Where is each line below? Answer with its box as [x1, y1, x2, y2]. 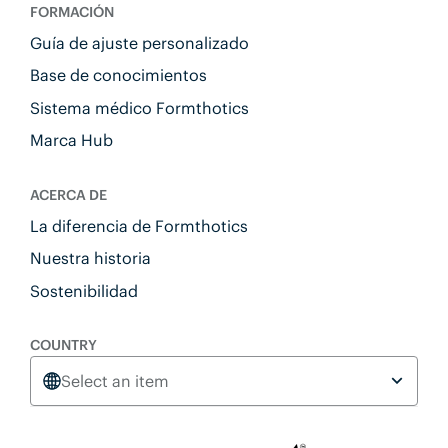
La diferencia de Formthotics [29, 216, 248, 237]
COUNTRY [29, 336, 97, 355]
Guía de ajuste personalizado [29, 33, 249, 54]
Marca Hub [29, 130, 113, 151]
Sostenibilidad [29, 280, 138, 301]
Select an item [60, 371, 169, 392]
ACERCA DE [29, 185, 107, 204]
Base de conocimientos [29, 65, 207, 86]
